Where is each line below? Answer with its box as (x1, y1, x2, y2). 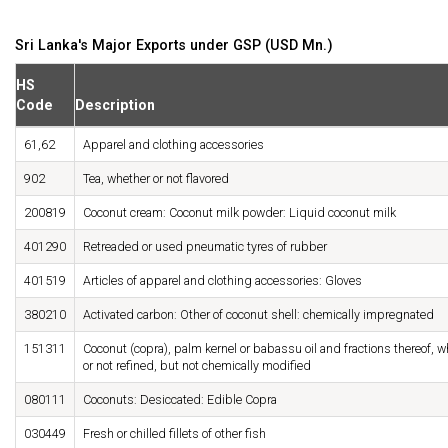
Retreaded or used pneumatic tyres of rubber (83, 239, 327, 255)
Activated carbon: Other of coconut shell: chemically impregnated (83, 307, 434, 323)
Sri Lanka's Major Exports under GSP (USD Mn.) (15, 37, 333, 54)
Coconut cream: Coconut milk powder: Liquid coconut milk (83, 205, 396, 221)
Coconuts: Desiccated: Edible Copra (83, 392, 277, 408)
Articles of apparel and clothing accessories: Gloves (83, 273, 362, 289)
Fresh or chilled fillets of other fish (83, 426, 266, 442)
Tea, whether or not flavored (83, 171, 229, 187)
